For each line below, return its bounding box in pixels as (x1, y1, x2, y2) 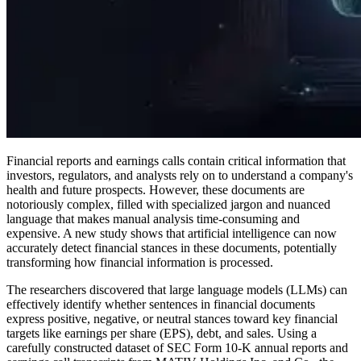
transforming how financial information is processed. (6, 255, 273, 269)
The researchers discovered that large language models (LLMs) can (6, 282, 347, 297)
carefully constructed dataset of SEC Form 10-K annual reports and (6, 340, 348, 355)
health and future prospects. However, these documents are (6, 182, 305, 197)
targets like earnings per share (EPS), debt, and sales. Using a (6, 326, 317, 340)
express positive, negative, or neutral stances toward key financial (6, 311, 338, 326)
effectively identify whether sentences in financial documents (6, 297, 315, 311)
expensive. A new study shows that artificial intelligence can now (6, 226, 337, 240)
